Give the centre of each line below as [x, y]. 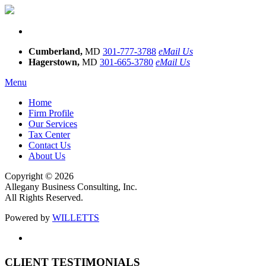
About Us [47, 156]
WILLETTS [76, 218]
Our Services [53, 124]
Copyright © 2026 [39, 176]
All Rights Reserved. [44, 197]
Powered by [28, 218]
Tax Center [49, 134]
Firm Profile [51, 113]
